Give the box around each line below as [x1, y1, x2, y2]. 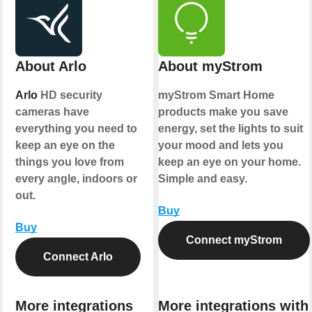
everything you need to [15, 122, 137, 134]
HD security [38, 88, 102, 101]
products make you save [158, 105, 288, 118]
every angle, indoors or [15, 172, 137, 185]
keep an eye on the [15, 139, 115, 151]
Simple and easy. [158, 172, 247, 185]
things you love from [15, 155, 124, 168]
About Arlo [15, 58, 86, 74]
